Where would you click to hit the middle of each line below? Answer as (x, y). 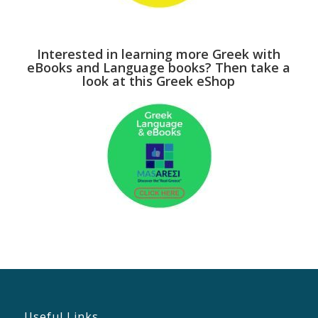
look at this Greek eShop (159, 81)
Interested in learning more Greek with (159, 54)
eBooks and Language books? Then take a (159, 67)
